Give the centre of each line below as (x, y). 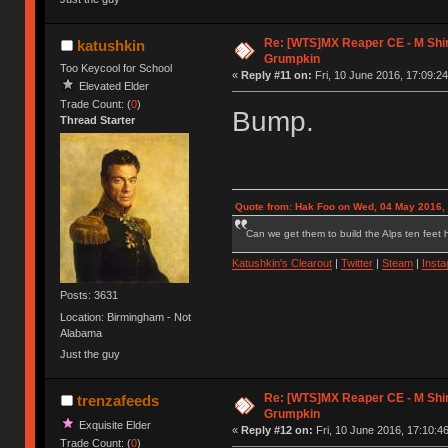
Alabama (81, 332)
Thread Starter (98, 120)
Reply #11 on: (276, 75)
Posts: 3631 (89, 295)
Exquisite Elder (115, 424)
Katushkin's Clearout (281, 263)
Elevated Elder (114, 85)
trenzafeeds (117, 401)
